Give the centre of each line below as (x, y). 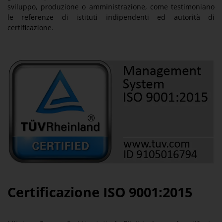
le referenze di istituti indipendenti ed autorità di (111, 17)
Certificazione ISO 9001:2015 (100, 192)
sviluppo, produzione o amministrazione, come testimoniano (111, 7)
